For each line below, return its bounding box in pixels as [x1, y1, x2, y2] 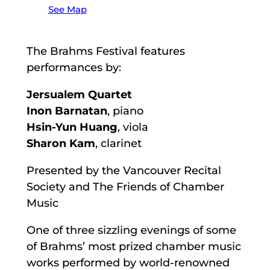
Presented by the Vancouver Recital [26, 164, 221, 178]
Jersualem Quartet [26, 88, 132, 102]
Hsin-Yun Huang [26, 121, 118, 134]
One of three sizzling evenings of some [26, 224, 236, 237]
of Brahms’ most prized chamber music [26, 240, 241, 254]
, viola [117, 121, 148, 134]
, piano [107, 104, 143, 118]
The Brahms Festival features [26, 45, 185, 58]
